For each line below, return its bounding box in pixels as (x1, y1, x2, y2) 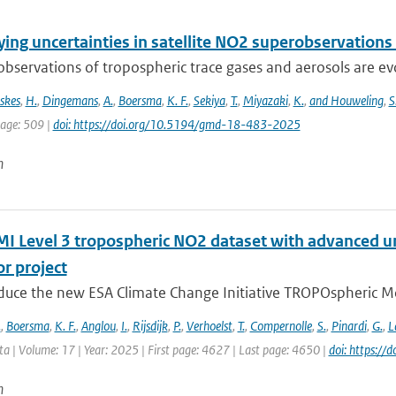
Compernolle (249, 317, 312, 334)
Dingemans (42, 92, 98, 109)
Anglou (80, 317, 116, 334)
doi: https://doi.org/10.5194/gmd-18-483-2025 (52, 116, 301, 133)
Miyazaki (242, 92, 288, 109)
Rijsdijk (132, 317, 168, 334)
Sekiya (193, 92, 225, 109)
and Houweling (308, 92, 384, 109)
